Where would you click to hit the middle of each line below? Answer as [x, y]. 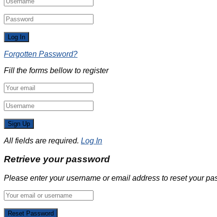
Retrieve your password [57, 159]
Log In [92, 140]
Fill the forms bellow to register [56, 70]
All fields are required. [41, 140]
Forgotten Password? [41, 54]
